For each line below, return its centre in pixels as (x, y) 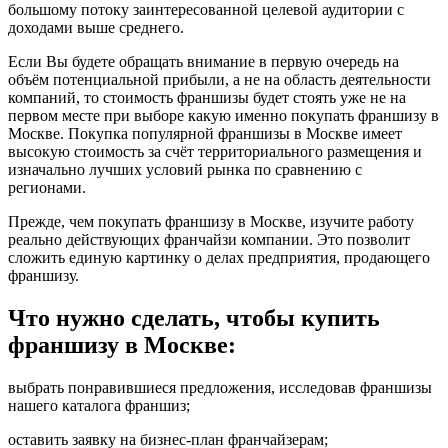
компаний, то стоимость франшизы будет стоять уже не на (207, 97)
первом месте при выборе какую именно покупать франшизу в (223, 115)
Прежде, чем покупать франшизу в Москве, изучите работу (211, 221)
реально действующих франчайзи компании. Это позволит (209, 239)
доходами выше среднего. (96, 27)
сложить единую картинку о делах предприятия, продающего (219, 257)
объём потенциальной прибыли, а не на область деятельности (219, 79)
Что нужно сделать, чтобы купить (194, 317)
